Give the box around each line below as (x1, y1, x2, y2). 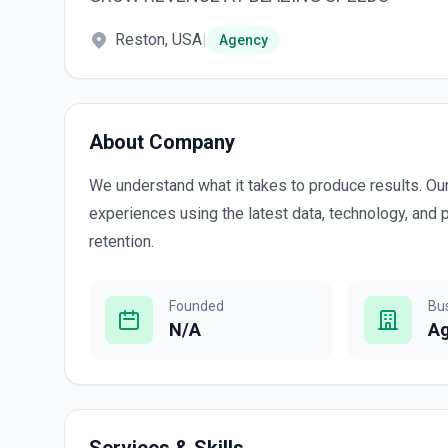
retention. (89, 232, 154, 251)
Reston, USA (115, 30, 202, 49)
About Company (89, 130, 235, 154)
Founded (169, 298, 224, 314)
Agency (219, 32, 268, 48)
